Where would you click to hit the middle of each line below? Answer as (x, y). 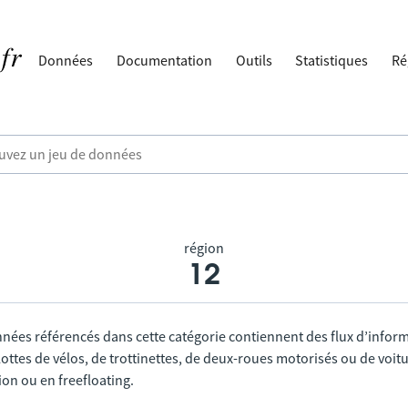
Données (66, 60)
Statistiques (332, 60)
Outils (254, 60)
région (204, 248)
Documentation (165, 60)
